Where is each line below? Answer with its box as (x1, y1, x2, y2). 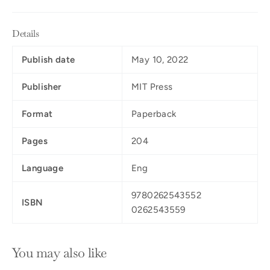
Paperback (131, 108, 177, 119)
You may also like (12, 243, 107, 261)
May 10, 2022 (131, 54, 189, 65)
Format (22, 108, 53, 119)
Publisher (22, 81, 61, 92)
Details (12, 27, 39, 40)
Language (22, 162, 63, 174)
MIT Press (131, 81, 173, 92)
